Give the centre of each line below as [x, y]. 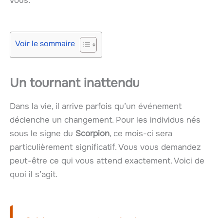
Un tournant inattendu [75, 83]
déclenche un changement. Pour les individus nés [105, 120]
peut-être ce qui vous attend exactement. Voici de [107, 161]
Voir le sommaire [45, 43]
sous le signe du [43, 133]
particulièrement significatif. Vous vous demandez [105, 147]
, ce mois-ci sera [141, 133]
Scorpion [92, 133]
